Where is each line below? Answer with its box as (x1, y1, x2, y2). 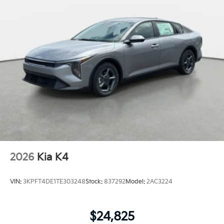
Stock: (85, 178, 104, 186)
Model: (125, 178, 146, 186)
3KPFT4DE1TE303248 (23, 178, 85, 186)
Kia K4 (37, 151, 68, 164)
